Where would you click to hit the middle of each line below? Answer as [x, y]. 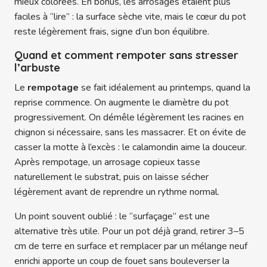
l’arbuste [37, 68]
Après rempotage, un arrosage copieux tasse [107, 162]
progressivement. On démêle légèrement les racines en [129, 118]
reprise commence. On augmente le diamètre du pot [122, 103]
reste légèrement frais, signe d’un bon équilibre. [112, 32]
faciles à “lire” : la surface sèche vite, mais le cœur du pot [130, 17]
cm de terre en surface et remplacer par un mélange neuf [131, 246]
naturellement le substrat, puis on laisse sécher [111, 177]
